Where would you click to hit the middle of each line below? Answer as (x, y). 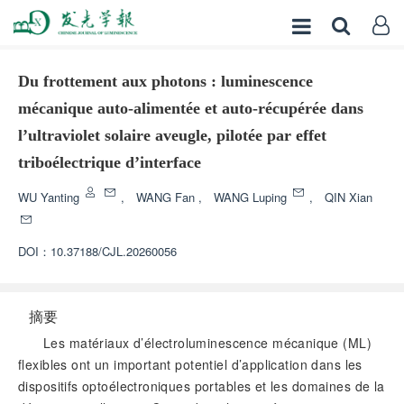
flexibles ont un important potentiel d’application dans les (190, 364)
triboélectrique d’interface (110, 162)
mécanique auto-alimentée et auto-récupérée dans (191, 108)
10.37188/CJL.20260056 (114, 251)
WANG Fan (167, 197)
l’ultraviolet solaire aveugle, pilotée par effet (172, 135)
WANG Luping (252, 197)
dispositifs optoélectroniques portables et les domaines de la (202, 386)
